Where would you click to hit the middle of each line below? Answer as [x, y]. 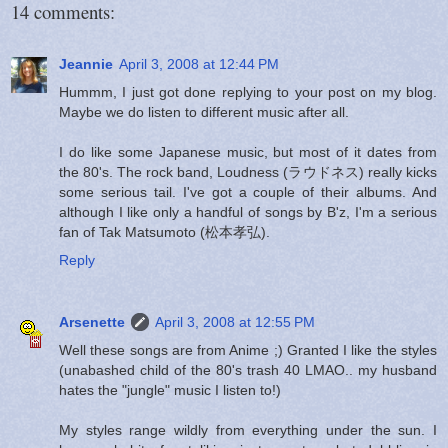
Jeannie [86, 63]
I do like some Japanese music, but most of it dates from [248, 151]
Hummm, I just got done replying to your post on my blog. [248, 91]
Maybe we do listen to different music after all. [204, 111]
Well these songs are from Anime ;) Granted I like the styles [248, 349]
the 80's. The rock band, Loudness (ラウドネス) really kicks [248, 171]
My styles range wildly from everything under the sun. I [248, 429]
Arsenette [92, 321]
